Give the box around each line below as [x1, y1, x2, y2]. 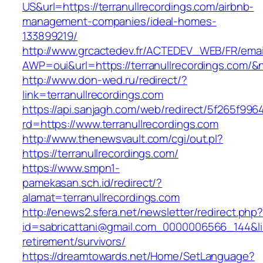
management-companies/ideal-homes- [22, 14, 217, 29]
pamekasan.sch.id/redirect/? [22, 175, 163, 191]
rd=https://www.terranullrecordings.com [22, 116, 219, 132]
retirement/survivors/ [22, 234, 126, 249]
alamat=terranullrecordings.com [22, 190, 180, 205]
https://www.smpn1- [22, 160, 120, 176]
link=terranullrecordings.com [22, 87, 164, 103]
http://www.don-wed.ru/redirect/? [22, 72, 187, 88]
